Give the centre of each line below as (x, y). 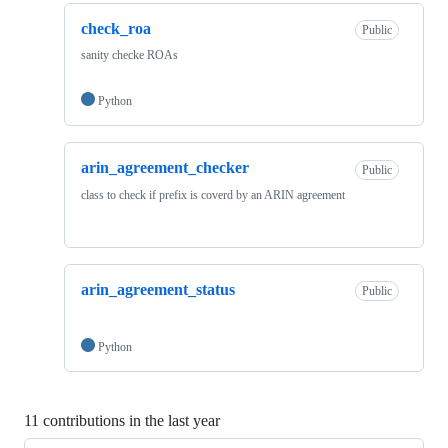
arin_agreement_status (158, 289)
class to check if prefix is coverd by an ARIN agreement (213, 194)
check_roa (116, 28)
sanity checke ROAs (129, 55)
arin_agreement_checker (165, 168)
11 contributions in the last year (122, 420)
